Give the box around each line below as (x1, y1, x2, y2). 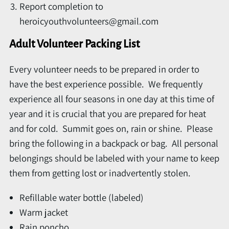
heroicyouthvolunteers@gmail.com (19, 15, 158, 28)
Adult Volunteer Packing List (9, 38, 140, 51)
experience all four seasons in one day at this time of (9, 93, 214, 105)
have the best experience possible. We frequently (9, 78, 203, 90)
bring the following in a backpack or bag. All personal (9, 137, 218, 150)
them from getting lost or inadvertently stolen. (9, 167, 191, 179)
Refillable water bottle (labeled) (19, 191, 144, 203)
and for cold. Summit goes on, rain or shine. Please (9, 122, 213, 135)
